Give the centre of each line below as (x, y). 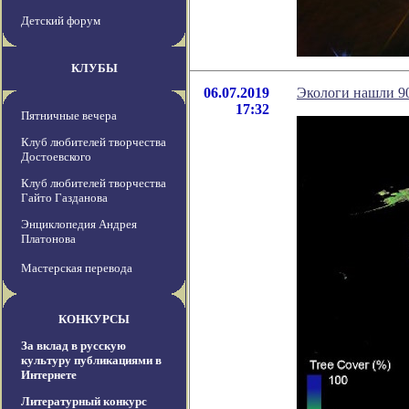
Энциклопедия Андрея (79, 225)
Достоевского (56, 157)
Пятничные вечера (69, 116)
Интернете (49, 375)
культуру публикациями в (91, 361)
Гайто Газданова (64, 198)
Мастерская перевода (77, 268)
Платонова (48, 239)
